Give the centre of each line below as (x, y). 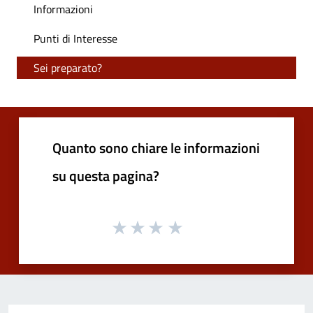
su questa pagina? (106, 176)
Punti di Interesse (75, 39)
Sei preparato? (68, 68)
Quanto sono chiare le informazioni (156, 148)
